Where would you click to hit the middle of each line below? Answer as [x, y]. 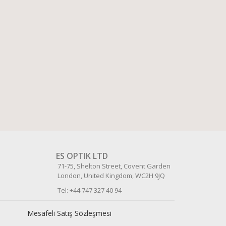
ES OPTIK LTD [82, 156]
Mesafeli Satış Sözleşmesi [69, 213]
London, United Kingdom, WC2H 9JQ [103, 175]
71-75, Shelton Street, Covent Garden [107, 166]
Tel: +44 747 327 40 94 [82, 190]
